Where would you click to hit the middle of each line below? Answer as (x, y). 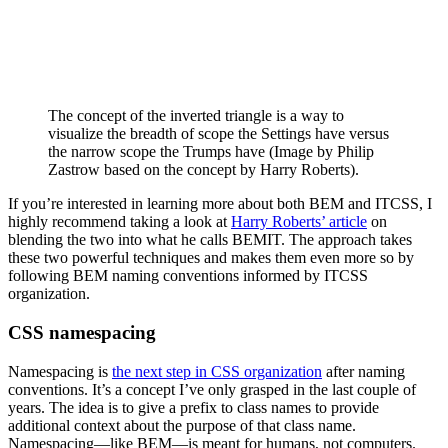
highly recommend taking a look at (119, 222)
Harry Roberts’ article (299, 222)
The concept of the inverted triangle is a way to (196, 116)
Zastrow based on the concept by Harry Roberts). (203, 170)
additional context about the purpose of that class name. (182, 425)
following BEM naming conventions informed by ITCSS (188, 276)
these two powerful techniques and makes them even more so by (211, 258)
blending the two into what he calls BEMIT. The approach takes (210, 240)
